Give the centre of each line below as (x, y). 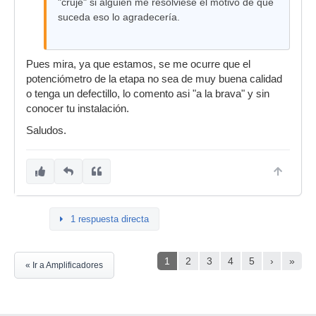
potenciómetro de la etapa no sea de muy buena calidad (154, 79)
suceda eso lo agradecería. (119, 17)
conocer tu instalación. (78, 109)
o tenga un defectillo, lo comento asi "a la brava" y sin (148, 94)
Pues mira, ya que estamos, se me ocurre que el (138, 64)
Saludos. (46, 130)
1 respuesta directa (110, 219)
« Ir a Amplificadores (64, 265)
